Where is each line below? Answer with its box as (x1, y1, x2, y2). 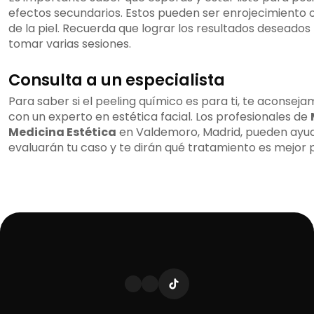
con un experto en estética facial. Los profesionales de (8, 109, 310, 125)
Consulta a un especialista (8, 69, 225, 92)
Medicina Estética (8, 124, 116, 141)
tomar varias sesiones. (8, 36, 131, 53)
